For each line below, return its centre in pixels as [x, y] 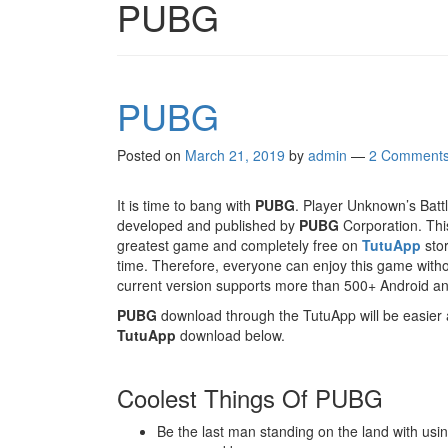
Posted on [151, 155]
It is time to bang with [186, 205]
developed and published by [208, 225]
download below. [230, 335]
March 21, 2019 [235, 155]
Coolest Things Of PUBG [250, 397]
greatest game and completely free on [239, 245]
